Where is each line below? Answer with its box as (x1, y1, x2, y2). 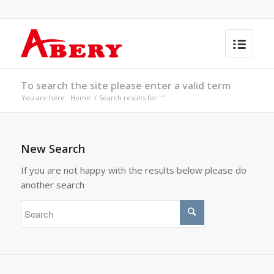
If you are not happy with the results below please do (20, 163, 246, 176)
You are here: (21, 93, 67, 102)
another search (20, 178, 84, 191)
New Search (20, 141, 85, 156)
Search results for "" (98, 93, 165, 102)
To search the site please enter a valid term (20, 79, 231, 92)
